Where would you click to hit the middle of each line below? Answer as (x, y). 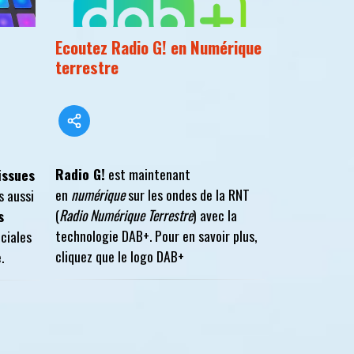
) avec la (215, 215)
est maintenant (148, 174)
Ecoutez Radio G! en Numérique (158, 47)
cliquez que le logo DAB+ (120, 256)
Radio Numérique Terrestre (126, 215)
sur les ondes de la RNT (187, 195)
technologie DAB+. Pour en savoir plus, (156, 236)
